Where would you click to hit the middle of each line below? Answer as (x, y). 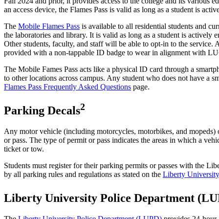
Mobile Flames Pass (49, 26)
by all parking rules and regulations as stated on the (83, 175)
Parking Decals (42, 111)
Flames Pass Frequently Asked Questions (67, 87)
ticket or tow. (24, 149)
